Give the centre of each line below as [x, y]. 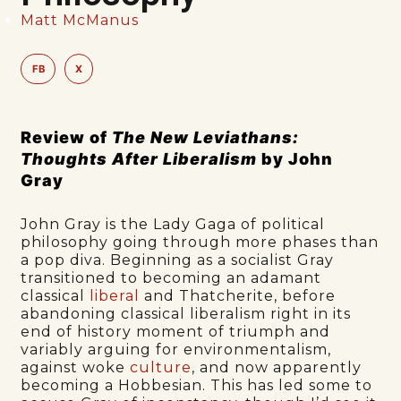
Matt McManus [80, 21]
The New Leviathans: [206, 137]
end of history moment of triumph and [176, 331]
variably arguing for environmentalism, [176, 349]
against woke [76, 367]
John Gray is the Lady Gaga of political [173, 224]
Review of [67, 137]
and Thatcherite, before [238, 295]
